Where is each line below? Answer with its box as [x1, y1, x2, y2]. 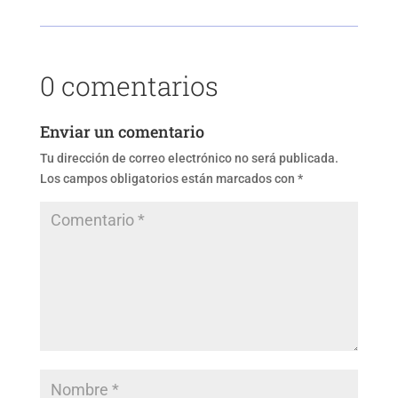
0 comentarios [39, 68, 219, 104]
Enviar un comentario [39, 121, 204, 143]
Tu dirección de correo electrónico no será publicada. [39, 151, 338, 166]
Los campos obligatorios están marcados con [39, 171, 298, 187]
